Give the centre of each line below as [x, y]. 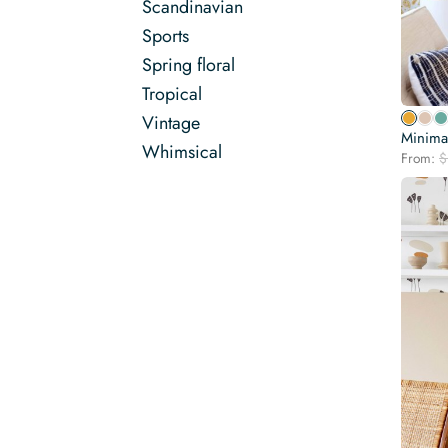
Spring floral [188, 65]
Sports [165, 36]
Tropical [172, 94]
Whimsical [182, 152]
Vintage [171, 123]
